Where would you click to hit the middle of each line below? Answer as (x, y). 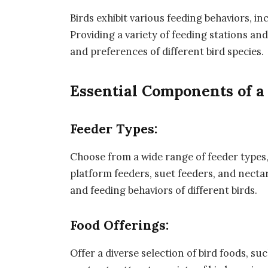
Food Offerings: (120, 225)
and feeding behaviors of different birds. (164, 190)
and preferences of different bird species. (167, 52)
